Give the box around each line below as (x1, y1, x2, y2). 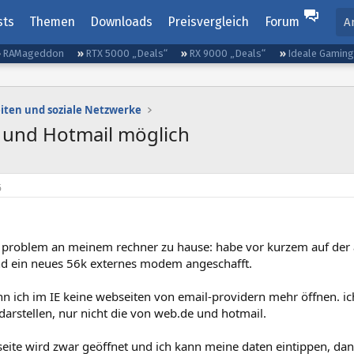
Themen (28, 14, 75, 29)
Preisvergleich (168, 14, 250, 29)
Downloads (90, 14, 153, 29)
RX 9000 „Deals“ (189, 47, 266, 59)
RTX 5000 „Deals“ (85, 47, 168, 59)
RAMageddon (2, 47, 65, 59)
